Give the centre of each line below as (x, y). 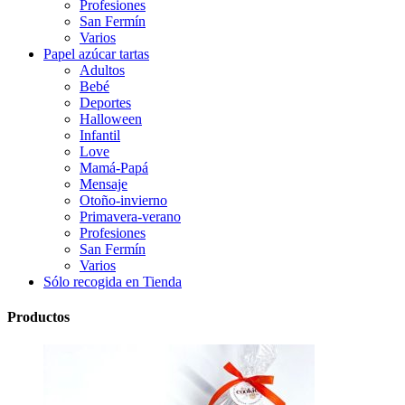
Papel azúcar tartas (96, 53)
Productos (38, 317)
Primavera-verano (130, 216)
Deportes (105, 102)
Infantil (100, 135)
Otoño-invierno (123, 200)
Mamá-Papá (114, 167)
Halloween (111, 118)
